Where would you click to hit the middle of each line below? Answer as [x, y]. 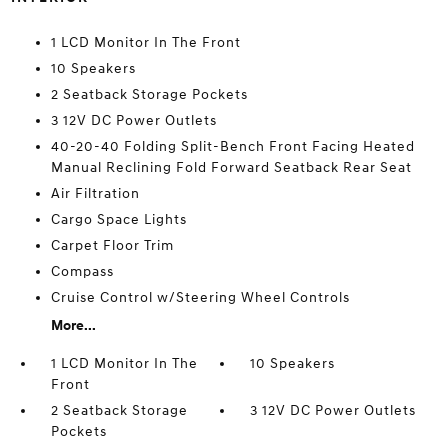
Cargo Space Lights [118, 220]
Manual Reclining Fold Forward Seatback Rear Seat [231, 168]
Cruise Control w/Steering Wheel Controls [200, 298]
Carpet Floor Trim [112, 246]
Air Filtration [95, 194]
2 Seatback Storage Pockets [149, 95]
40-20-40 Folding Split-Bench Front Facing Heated [232, 147]
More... [73, 326]
